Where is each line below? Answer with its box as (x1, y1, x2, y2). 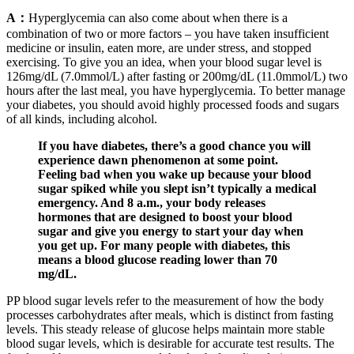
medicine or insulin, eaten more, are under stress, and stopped (6, 41, 311, 55)
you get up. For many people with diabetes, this (38, 239, 290, 253)
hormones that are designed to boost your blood (38, 210, 292, 224)
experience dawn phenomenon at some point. (38, 153, 278, 168)
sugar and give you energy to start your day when (38, 224, 303, 239)
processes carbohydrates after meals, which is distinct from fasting (6, 308, 333, 322)
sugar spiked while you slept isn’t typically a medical (38, 182, 316, 196)
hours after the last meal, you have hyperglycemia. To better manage (6, 84, 345, 98)
